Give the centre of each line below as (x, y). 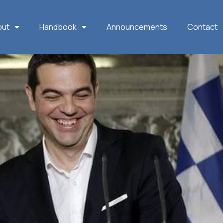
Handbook (58, 27)
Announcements (137, 27)
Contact (203, 27)
